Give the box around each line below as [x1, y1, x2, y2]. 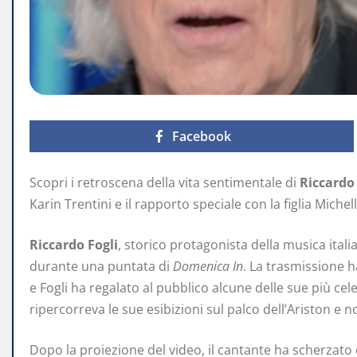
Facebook [171, 127, 231, 146]
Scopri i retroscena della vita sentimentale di [29, 174, 300, 192]
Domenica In [173, 257, 243, 276]
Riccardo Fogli [29, 236, 118, 254]
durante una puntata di [29, 257, 173, 276]
